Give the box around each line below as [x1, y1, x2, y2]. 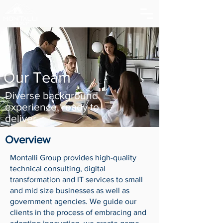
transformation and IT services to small [10, 175, 143, 184]
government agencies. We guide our [10, 197, 136, 206]
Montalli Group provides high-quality [10, 153, 136, 162]
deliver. [5, 112, 39, 124]
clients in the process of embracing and [10, 208, 146, 217]
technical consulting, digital [10, 164, 106, 173]
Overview [5, 134, 50, 145]
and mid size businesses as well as [10, 186, 129, 195]
